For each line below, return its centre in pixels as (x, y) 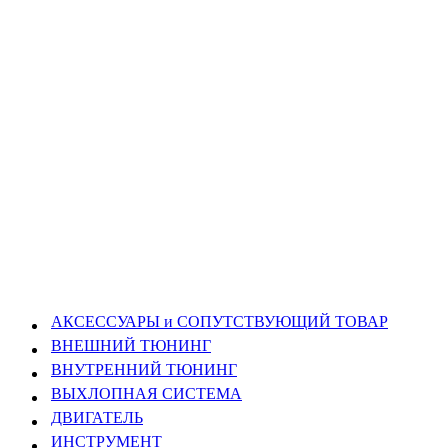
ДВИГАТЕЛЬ (97, 417)
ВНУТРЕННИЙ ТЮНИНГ (144, 369)
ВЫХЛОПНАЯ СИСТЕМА (146, 393)
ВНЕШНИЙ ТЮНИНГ (131, 345)
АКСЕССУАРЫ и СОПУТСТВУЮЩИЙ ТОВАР (219, 321)
